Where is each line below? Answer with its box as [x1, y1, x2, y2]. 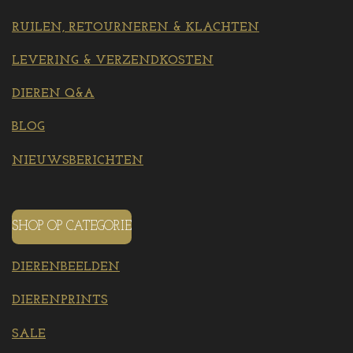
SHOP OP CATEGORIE [12, 220, 132, 233]
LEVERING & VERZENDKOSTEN [12, 54, 214, 67]
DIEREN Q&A [12, 87, 95, 101]
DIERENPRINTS [12, 294, 108, 307]
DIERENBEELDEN [12, 260, 120, 273]
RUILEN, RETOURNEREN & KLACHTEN [12, 20, 259, 34]
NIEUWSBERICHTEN [12, 154, 143, 167]
